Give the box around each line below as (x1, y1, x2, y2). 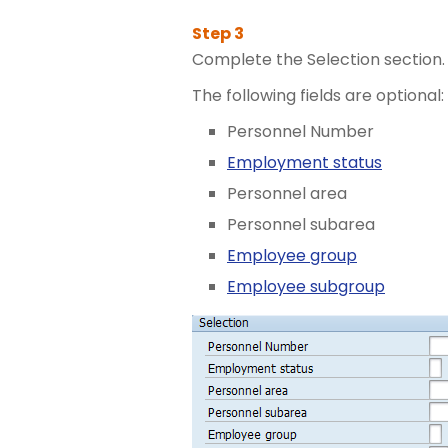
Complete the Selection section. (192, 48, 445, 71)
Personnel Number (227, 120, 374, 143)
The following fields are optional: (192, 84, 444, 107)
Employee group (227, 244, 357, 267)
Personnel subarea (227, 213, 375, 236)
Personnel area (227, 182, 347, 205)
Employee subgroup (227, 275, 385, 298)
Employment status (227, 151, 382, 174)
